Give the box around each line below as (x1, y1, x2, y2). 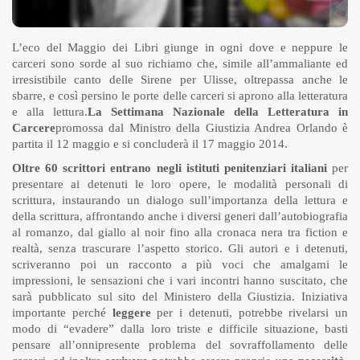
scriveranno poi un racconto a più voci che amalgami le (12, 258, 348, 272)
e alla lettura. (12, 105, 88, 119)
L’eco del (12, 41, 68, 55)
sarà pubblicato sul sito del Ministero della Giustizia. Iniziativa (12, 290, 348, 304)
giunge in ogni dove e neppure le (157, 41, 349, 55)
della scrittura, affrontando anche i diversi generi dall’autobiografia (12, 210, 348, 223)
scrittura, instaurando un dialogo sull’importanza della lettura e (12, 194, 348, 207)
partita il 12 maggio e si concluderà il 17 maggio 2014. (12, 137, 288, 151)
